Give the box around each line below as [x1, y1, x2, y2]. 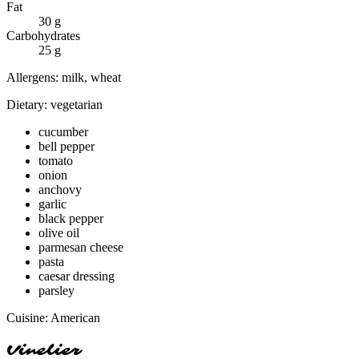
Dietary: [6, 97, 50, 111]
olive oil [38, 225, 79, 240]
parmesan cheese [38, 240, 123, 254]
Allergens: [6, 70, 62, 84]
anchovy [38, 182, 82, 196]
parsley [38, 283, 75, 297]
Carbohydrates [6, 28, 80, 42]
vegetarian [50, 97, 103, 111]
